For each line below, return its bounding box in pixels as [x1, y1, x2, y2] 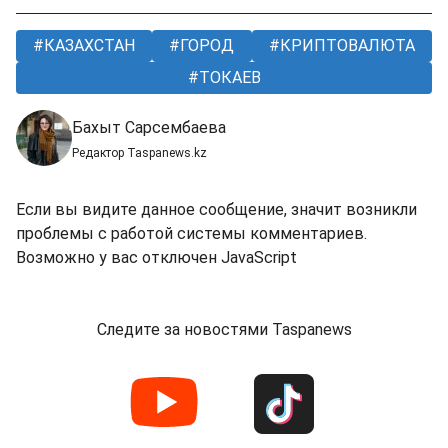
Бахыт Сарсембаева [72, 118, 226, 138]
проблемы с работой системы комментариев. [16, 224, 367, 244]
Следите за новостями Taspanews [96, 320, 352, 340]
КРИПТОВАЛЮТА [275, 36, 415, 56]
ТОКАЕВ [194, 68, 261, 88]
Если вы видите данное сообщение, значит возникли [16, 200, 417, 220]
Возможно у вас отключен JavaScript [16, 248, 297, 268]
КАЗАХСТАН [40, 36, 136, 56]
